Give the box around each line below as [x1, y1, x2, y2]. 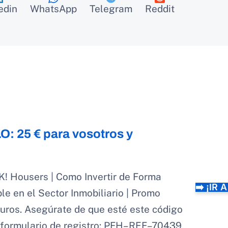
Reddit [145, 3, 175, 15]
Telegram [90, 3, 132, 15]
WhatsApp [30, 3, 77, 15]
